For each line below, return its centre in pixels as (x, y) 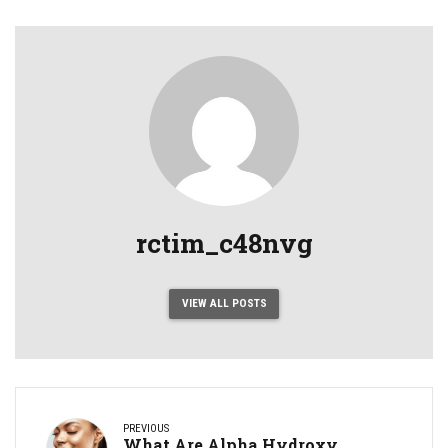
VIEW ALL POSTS (224, 303)
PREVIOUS (146, 428)
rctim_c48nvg (224, 243)
